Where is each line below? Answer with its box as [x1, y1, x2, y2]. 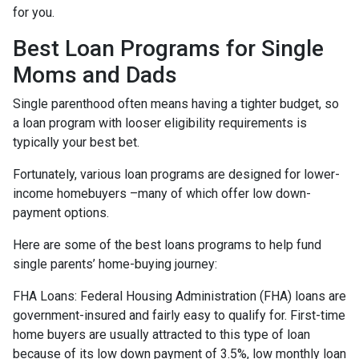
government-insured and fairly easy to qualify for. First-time [13, 308, 345, 323]
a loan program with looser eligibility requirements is [13, 115, 307, 131]
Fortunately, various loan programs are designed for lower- [13, 167, 340, 182]
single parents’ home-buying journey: [13, 256, 217, 272]
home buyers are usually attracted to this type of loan [13, 327, 310, 342]
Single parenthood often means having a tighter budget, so [13, 96, 339, 111]
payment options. [13, 205, 109, 220]
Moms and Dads [13, 62, 177, 88]
